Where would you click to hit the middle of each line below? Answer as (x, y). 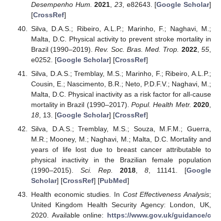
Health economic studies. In (77, 195)
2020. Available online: (69, 215)
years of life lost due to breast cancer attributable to (121, 150)
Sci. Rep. (97, 170)
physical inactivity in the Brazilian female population (121, 160)
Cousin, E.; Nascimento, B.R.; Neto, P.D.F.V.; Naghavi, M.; (121, 84)
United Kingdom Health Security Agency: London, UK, (121, 205)
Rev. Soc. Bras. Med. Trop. (137, 49)
